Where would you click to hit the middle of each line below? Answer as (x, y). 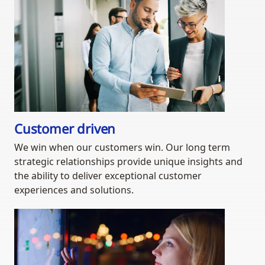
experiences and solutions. (74, 190)
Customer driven (65, 129)
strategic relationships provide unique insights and (128, 162)
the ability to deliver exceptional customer (108, 176)
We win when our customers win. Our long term (122, 148)
